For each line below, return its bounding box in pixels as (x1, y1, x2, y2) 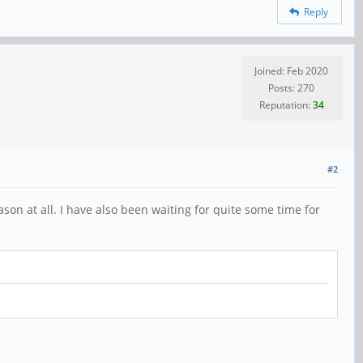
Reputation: (258, 98, 313, 112)
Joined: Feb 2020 (254, 64, 328, 78)
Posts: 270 (268, 81, 314, 95)
